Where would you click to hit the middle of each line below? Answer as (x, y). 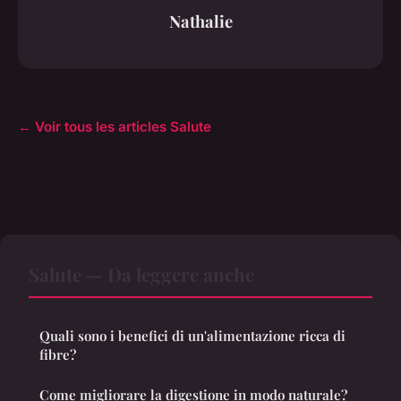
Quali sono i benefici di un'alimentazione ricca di (192, 336)
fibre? (58, 355)
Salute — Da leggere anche (141, 274)
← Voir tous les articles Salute (115, 127)
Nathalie (200, 21)
